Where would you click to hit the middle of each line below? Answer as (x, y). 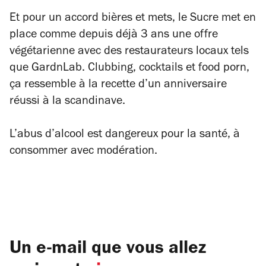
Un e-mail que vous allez (108, 250)
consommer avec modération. (83, 152)
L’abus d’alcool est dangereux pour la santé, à (125, 135)
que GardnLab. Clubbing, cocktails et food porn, (129, 69)
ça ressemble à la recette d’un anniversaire (118, 85)
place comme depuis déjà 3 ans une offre (114, 36)
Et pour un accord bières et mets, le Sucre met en (133, 19)
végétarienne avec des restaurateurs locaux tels (129, 52)
